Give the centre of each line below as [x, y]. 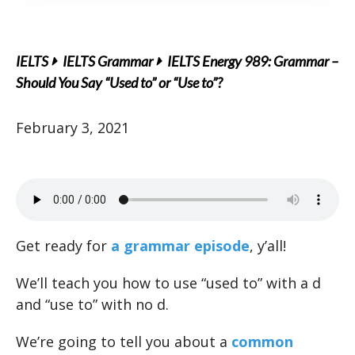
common [262, 342]
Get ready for [61, 246]
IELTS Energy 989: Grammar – [253, 61]
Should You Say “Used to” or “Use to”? [119, 82]
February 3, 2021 [73, 128]
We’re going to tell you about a [124, 342]
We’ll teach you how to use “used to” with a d [168, 283]
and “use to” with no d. [92, 304]
